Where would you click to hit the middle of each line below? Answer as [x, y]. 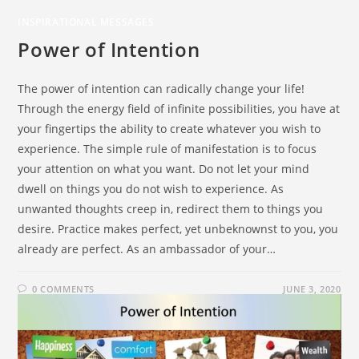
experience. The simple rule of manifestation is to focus [167, 149]
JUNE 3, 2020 [312, 289]
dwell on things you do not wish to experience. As [151, 189]
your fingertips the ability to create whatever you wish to [169, 129]
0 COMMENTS [64, 289]
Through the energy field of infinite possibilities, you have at [179, 109]
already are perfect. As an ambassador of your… [147, 249]
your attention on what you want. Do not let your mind [164, 169]
